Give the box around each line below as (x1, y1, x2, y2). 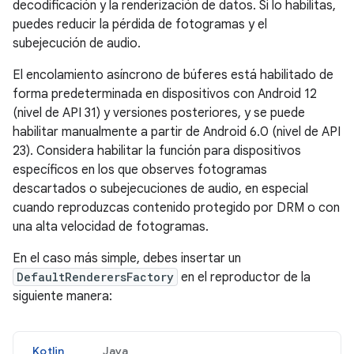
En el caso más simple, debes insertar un (13, 250, 241, 266)
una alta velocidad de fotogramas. (13, 219, 209, 235)
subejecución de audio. (13, 36, 141, 51)
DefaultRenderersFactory (17, 269, 174, 284)
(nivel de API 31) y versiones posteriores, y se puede (13, 105, 305, 121)
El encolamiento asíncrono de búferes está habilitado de (13, 67, 333, 83)
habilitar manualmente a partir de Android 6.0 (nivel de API (13, 124, 341, 140)
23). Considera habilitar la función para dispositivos (13, 143, 301, 159)
